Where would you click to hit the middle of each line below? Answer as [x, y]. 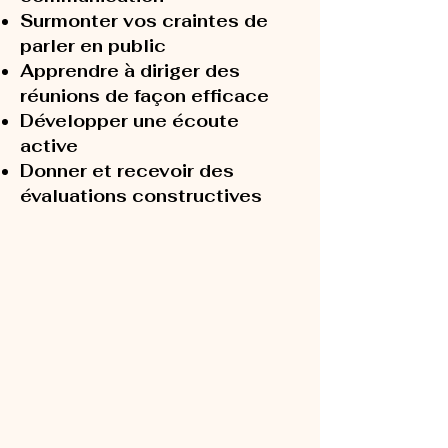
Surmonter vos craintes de [144, 21]
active [49, 146]
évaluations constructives [141, 196]
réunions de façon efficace [144, 96]
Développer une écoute [129, 121]
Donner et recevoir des [127, 171]
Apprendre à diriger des [130, 71]
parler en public [93, 46]
